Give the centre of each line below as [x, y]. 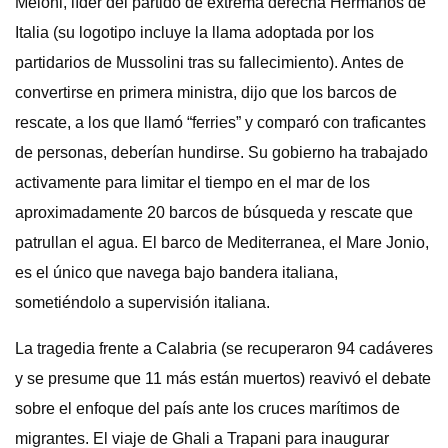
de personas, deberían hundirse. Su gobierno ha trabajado [221, 152]
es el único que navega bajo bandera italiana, [176, 272]
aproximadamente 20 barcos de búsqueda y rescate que [214, 212]
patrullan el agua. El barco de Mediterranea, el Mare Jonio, [222, 242]
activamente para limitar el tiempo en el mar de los [192, 182]
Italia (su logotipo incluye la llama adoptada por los [194, 32]
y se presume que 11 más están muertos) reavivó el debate [223, 378]
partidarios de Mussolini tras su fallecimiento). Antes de [209, 62]
